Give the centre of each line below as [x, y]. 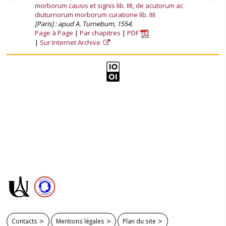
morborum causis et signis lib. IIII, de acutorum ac [109, 6]
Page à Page [54, 33]
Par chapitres [100, 33]
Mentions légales [80, 221]
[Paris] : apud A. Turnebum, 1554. [84, 24]
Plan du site [139, 221]
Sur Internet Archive [71, 43]
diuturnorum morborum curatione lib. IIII [95, 15]
